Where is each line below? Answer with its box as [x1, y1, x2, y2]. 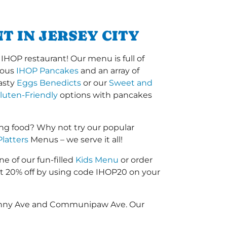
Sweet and [109, 78, 153, 88]
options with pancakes [58, 90, 152, 100]
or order [119, 155, 153, 165]
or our [81, 78, 109, 88]
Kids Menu [75, 155, 119, 165]
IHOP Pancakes [16, 66, 79, 76]
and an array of [79, 66, 139, 76]
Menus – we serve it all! [28, 135, 123, 145]
